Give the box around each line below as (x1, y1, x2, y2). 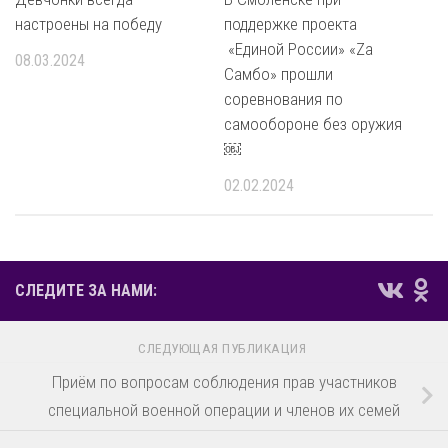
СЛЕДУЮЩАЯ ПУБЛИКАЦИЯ (138, 339, 310, 356)
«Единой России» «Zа (224, 39, 373, 60)
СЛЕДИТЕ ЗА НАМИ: (15, 281, 157, 301)
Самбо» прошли (224, 64, 333, 85)
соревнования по (224, 89, 343, 110)
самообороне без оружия (224, 114, 402, 135)
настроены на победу (15, 14, 162, 35)
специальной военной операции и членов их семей (48, 400, 400, 421)
